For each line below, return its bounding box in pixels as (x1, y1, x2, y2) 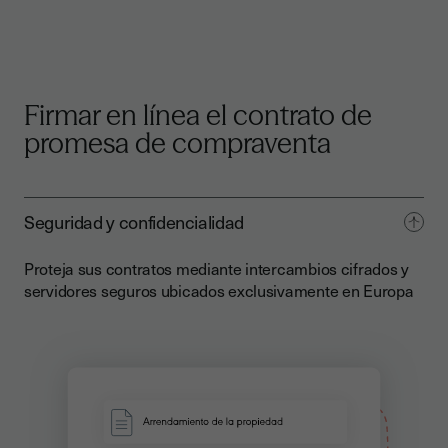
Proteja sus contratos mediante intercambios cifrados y (24, 256, 409, 280)
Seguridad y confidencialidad (24, 208, 244, 235)
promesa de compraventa (24, 126, 331, 160)
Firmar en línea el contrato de (24, 98, 372, 132)
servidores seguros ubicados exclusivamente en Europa (24, 278, 414, 302)
